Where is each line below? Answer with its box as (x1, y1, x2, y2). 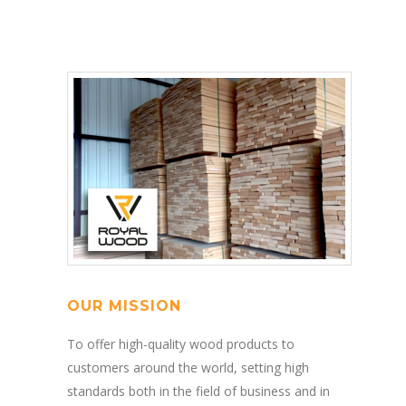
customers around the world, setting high (67, 358, 309, 376)
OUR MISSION (67, 296, 181, 314)
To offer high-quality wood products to (67, 334, 295, 353)
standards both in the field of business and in (67, 382, 330, 400)
